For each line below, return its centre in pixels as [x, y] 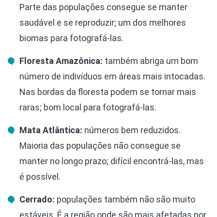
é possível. [40, 176]
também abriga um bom [150, 61]
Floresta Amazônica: [61, 61]
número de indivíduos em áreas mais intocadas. [112, 76]
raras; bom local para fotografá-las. [88, 107]
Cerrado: [37, 199]
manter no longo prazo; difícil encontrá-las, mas [112, 161]
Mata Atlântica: [51, 130]
